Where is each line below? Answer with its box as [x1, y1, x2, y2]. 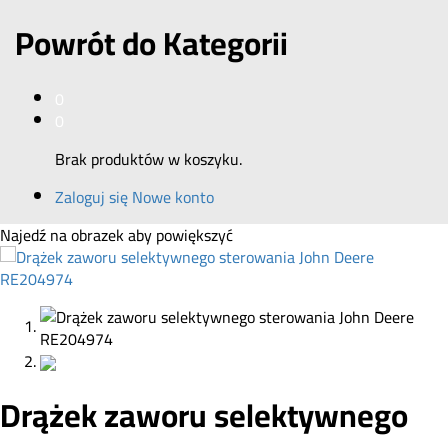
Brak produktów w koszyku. [55, 143, 242, 174]
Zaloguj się [55, 181, 128, 212]
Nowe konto [132, 181, 214, 212]
